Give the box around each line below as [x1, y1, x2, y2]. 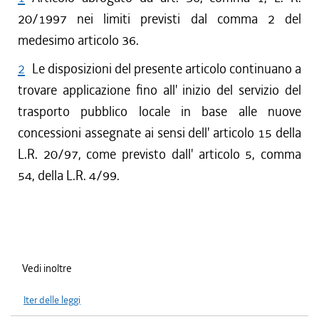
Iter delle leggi [23, 293, 80, 307]
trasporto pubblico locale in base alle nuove [18, 103, 301, 120]
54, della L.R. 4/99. [18, 167, 120, 184]
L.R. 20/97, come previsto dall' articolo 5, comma [18, 145, 301, 163]
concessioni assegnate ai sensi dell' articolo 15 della [18, 124, 301, 142]
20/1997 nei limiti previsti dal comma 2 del [18, 10, 301, 28]
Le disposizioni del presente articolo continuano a [32, 60, 301, 78]
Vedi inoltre [22, 261, 72, 276]
